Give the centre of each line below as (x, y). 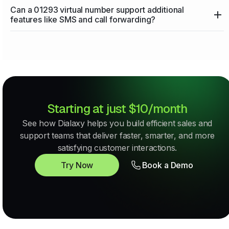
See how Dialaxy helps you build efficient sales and (117, 123)
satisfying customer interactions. (117, 148)
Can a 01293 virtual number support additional (97, 10)
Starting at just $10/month (117, 109)
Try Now (77, 165)
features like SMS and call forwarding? (83, 20)
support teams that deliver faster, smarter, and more (117, 136)
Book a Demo (167, 165)
